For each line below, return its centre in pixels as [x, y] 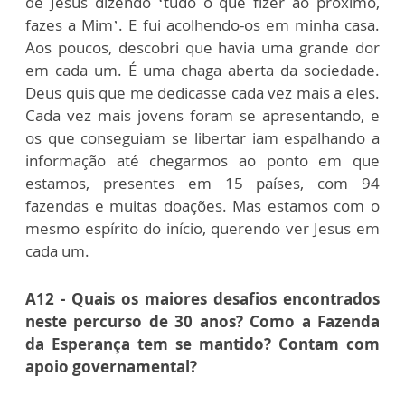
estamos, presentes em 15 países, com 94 [202, 183]
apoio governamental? [111, 367]
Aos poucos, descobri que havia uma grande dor [202, 47]
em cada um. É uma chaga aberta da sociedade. [202, 70]
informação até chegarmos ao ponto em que [202, 160]
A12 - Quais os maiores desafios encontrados [202, 299]
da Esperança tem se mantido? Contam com [202, 344]
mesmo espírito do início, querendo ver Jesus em [202, 228]
